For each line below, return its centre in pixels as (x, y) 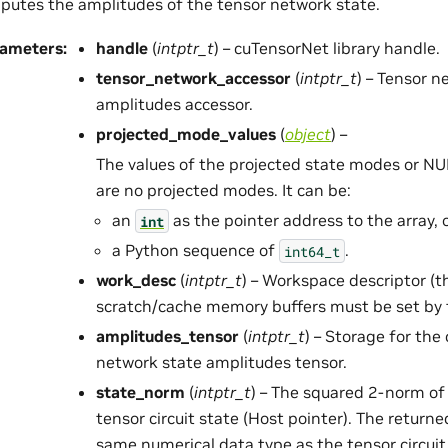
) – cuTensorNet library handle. (327, 48)
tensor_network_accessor (193, 78)
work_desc (136, 280)
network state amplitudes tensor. (221, 362)
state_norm (140, 392)
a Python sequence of (195, 250)
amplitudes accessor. (174, 104)
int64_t (312, 251)
